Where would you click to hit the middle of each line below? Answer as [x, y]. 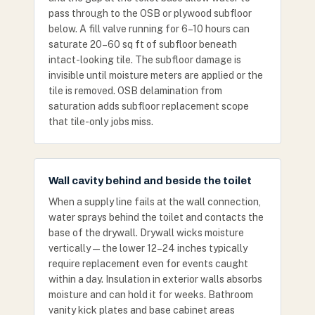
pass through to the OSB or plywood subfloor [150, 13]
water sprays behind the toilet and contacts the [156, 217]
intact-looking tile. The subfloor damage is [145, 60]
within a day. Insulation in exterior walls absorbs [155, 279]
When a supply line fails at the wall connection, [155, 202]
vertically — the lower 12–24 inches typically [148, 248]
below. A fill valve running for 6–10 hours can [149, 29]
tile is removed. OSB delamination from [135, 91]
